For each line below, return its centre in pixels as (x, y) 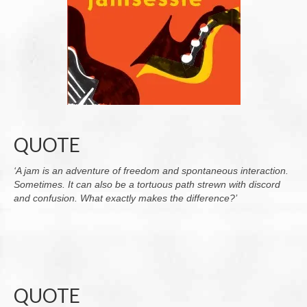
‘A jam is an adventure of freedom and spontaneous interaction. (151, 170)
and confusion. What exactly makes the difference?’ (125, 198)
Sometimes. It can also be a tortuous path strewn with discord (147, 184)
